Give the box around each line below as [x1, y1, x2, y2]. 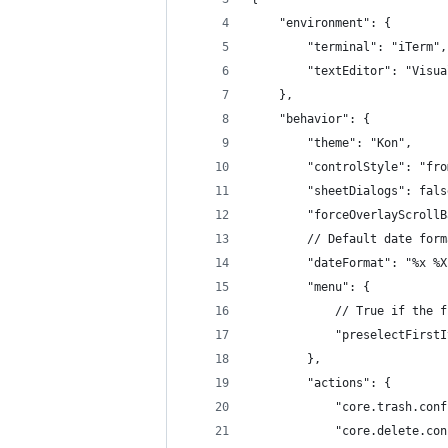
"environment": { [251, 16, 391, 30]
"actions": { [251, 376, 391, 390]
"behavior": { [251, 112, 370, 126]
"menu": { [251, 280, 370, 294]
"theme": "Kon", [251, 136, 412, 150]
